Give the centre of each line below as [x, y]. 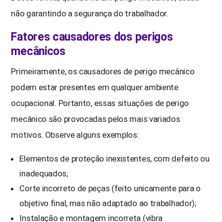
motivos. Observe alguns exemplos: [75, 135]
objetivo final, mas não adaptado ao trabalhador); [108, 203]
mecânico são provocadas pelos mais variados [96, 119]
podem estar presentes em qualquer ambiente [95, 87]
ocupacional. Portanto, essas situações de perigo [100, 103]
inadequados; [44, 173]
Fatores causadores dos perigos [92, 37]
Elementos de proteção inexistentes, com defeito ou [114, 158]
